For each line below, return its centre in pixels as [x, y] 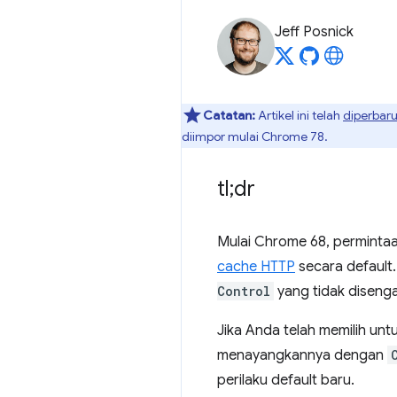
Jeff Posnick [314, 32]
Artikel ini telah [299, 115]
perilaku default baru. [286, 380]
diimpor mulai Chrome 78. [255, 136]
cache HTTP [256, 267]
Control [244, 291]
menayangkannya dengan [302, 355]
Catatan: [229, 115]
